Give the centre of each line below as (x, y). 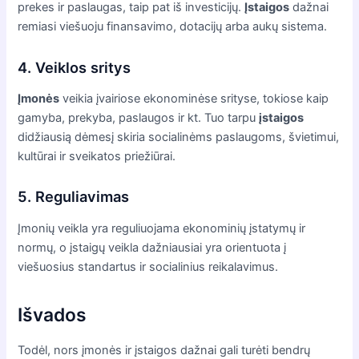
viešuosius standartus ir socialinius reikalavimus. (148, 266)
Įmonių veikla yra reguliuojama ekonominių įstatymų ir (162, 228)
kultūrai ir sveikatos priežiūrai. (97, 157)
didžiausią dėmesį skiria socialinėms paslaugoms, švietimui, (179, 137)
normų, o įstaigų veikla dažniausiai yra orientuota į (152, 247)
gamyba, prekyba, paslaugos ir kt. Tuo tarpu (139, 118)
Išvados (52, 315)
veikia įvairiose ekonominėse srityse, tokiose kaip (194, 99)
